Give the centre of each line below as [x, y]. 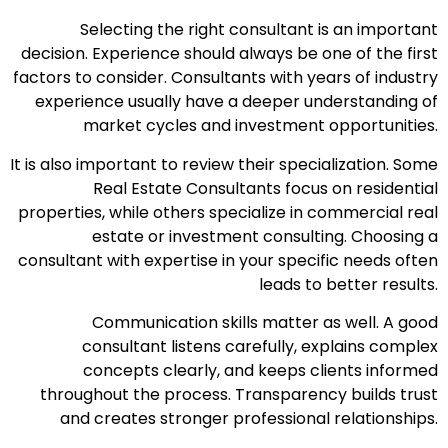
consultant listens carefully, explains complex [260, 346]
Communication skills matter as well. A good [265, 322]
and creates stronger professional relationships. [249, 418]
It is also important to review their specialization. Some [224, 164]
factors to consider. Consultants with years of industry [225, 78]
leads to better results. [348, 284]
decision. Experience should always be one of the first [229, 54]
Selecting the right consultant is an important [259, 30]
